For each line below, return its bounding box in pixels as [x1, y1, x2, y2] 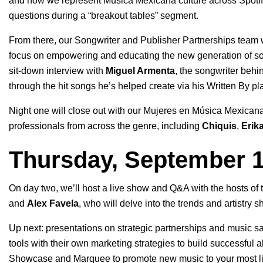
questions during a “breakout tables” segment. [9, 11, 198, 21]
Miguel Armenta [106, 66, 175, 76]
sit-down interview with [9, 66, 106, 76]
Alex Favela [27, 198, 79, 209]
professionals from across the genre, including [9, 121, 202, 131]
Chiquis [202, 121, 237, 131]
